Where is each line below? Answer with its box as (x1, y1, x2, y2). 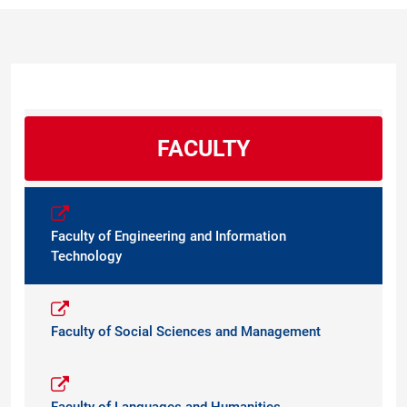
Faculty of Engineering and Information (51, 228, 286, 244)
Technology (51, 248, 122, 264)
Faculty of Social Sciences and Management (51, 323, 321, 340)
